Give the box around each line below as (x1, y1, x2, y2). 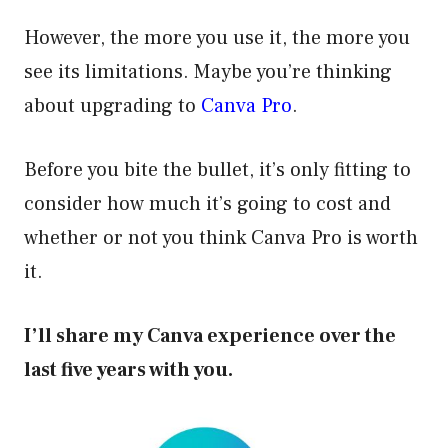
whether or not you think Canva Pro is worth (24, 225, 418, 251)
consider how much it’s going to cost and (24, 191, 391, 217)
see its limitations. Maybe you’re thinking (24, 59, 392, 85)
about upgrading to (24, 93, 201, 119)
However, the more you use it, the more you (24, 25, 410, 51)
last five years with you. (24, 357, 233, 383)
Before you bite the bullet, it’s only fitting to (24, 157, 411, 183)
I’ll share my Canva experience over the (24, 323, 396, 349)
